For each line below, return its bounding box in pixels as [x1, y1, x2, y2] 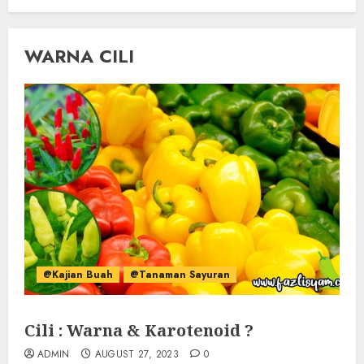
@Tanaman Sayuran [130, 267, 230, 282]
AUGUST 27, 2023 [94, 347, 179, 362]
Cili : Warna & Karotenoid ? [24, 319, 253, 341]
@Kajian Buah [43, 267, 113, 282]
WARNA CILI [24, 43, 134, 69]
